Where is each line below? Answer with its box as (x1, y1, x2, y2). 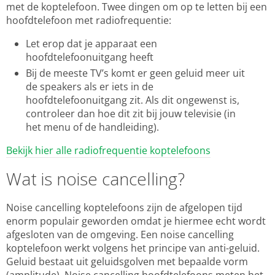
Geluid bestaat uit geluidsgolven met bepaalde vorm (6, 255, 248, 268)
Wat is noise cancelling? (6, 167, 185, 190)
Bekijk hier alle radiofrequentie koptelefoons (6, 144, 211, 157)
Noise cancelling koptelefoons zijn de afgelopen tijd (6, 201, 242, 214)
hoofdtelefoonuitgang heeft (26, 50, 153, 64)
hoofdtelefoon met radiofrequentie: (6, 14, 171, 27)
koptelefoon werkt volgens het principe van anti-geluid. (6, 241, 260, 255)
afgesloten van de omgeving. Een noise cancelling (6, 228, 234, 241)
